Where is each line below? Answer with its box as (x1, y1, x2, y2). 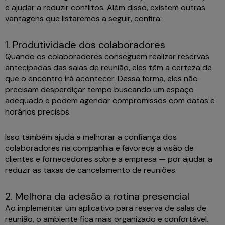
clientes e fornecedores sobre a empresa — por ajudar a (5, 154, 212, 165)
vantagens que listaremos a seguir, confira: (5, 13, 166, 24)
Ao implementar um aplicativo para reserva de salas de (5, 203, 206, 214)
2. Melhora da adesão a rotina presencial (5, 190, 192, 203)
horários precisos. (5, 106, 73, 118)
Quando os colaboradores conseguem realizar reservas (5, 51, 209, 62)
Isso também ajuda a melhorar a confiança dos (5, 132, 177, 143)
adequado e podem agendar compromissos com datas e (5, 95, 215, 106)
